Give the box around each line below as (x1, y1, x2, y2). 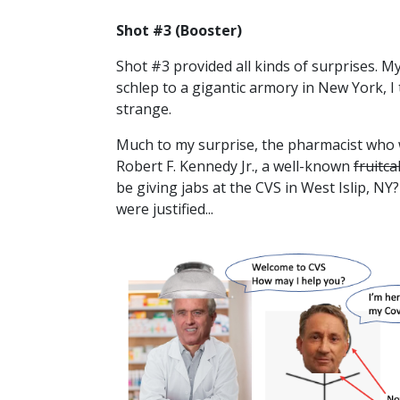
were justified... (116, 199, 213, 220)
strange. (116, 99, 171, 120)
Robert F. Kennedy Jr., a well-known (116, 156, 354, 177)
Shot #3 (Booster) (116, 21, 242, 41)
